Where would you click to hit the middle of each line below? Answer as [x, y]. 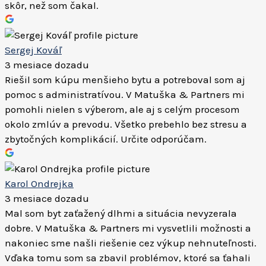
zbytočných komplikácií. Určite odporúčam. [106, 139]
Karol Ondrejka [39, 183]
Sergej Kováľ [33, 50]
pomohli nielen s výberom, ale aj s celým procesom [122, 109]
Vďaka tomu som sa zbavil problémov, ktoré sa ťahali [128, 258]
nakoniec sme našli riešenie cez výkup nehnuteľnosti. [131, 243]
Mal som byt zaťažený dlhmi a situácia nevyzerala [121, 213]
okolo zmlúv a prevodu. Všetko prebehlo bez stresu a [126, 124]
